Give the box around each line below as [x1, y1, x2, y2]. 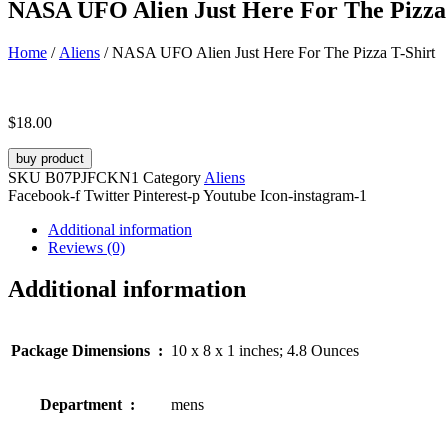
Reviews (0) [48, 238, 125, 256]
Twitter [84, 186, 129, 204]
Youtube [203, 186, 256, 204]
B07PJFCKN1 [45, 168, 143, 186]
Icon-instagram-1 [260, 186, 367, 204]
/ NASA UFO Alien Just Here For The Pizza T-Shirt [100, 43, 435, 61]
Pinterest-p [133, 186, 200, 204]
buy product [16, 150, 84, 166]
